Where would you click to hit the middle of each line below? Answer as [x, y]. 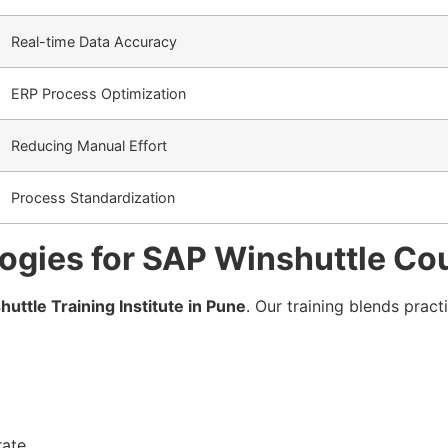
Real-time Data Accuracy [94, 41]
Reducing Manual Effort [89, 145]
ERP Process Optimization [98, 93]
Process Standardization [93, 197]
